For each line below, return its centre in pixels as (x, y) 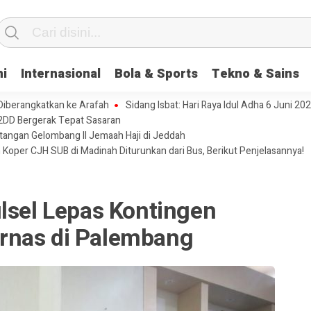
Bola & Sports (156, 74)
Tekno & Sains (255, 74)
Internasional (61, 74)
